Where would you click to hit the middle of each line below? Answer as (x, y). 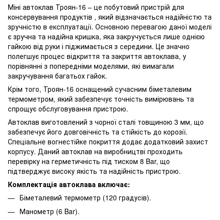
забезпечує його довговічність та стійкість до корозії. (98, 131)
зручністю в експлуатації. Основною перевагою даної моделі (110, 26)
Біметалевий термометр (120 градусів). (85, 197)
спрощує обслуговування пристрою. (68, 108)
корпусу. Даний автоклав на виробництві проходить (95, 151)
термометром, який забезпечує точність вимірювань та (101, 98)
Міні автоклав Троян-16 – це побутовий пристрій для (96, 7)
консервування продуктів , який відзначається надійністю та (110, 16)
